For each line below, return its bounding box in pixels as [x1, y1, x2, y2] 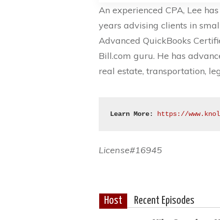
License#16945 [99, 144, 162, 156]
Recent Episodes [134, 195, 194, 207]
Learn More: [110, 110, 154, 118]
